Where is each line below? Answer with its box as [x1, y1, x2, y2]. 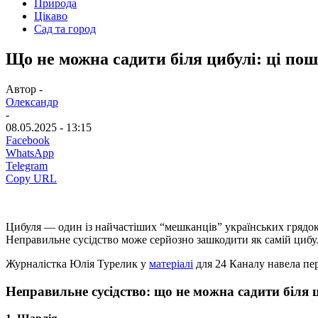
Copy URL [6, 172, 57, 185]
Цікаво [34, 10, 67, 22]
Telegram [6, 159, 48, 172]
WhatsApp [6, 146, 54, 159]
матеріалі [149, 257, 193, 270]
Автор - [6, 82, 43, 95]
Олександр [6, 95, 58, 108]
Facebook [6, 133, 50, 146]
